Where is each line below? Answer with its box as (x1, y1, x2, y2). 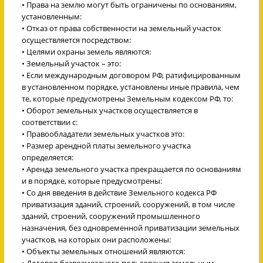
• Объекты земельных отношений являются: (22, 245, 185, 257)
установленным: (22, 11, 82, 22)
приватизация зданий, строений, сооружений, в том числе (22, 198, 235, 210)
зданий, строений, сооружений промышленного (22, 210, 200, 221)
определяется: (22, 151, 73, 163)
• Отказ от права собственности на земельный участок (22, 22, 221, 33)
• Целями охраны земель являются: (22, 46, 151, 57)
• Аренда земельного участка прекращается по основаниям (22, 163, 241, 174)
